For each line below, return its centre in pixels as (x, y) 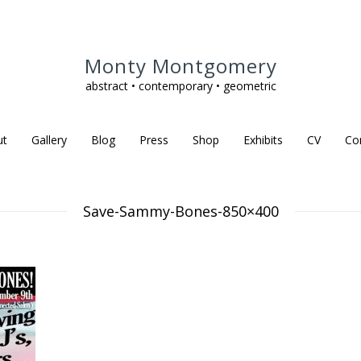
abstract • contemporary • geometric (180, 86)
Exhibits (263, 140)
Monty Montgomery (180, 66)
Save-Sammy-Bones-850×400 (180, 211)
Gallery (49, 140)
